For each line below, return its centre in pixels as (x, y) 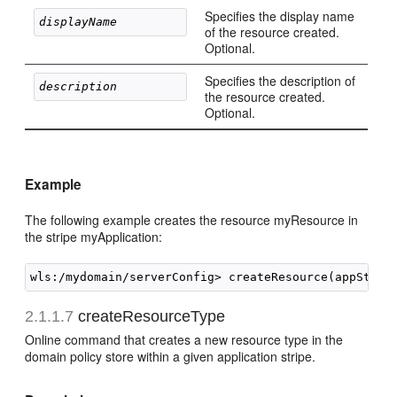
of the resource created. (272, 32)
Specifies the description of (280, 81)
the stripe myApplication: (94, 237)
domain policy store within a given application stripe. (171, 356)
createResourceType (150, 316)
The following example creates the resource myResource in (192, 220)
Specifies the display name (280, 16)
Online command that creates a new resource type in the (184, 339)
